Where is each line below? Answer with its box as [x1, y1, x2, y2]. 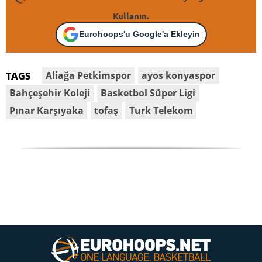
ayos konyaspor [142, 69, 216, 82]
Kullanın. [113, 9, 149, 22]
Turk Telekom [129, 104, 193, 118]
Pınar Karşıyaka [9, 104, 84, 118]
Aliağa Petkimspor [46, 69, 132, 82]
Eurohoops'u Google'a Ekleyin [78, 29, 200, 39]
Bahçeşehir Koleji [9, 87, 91, 100]
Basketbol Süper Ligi [101, 87, 196, 100]
